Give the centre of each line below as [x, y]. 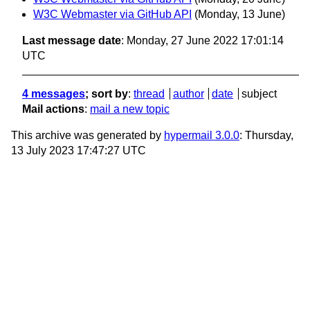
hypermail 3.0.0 [202, 136]
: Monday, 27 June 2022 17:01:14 [202, 41]
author [188, 94]
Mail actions [53, 109]
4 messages [54, 94]
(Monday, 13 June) [240, 15]
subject [259, 94]
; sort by [107, 94]
